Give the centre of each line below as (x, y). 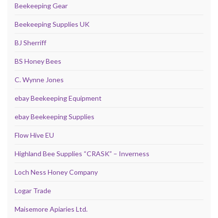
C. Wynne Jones (39, 80)
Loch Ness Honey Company (56, 172)
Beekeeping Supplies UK (52, 24)
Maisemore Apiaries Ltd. (51, 209)
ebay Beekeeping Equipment (58, 98)
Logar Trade (33, 191)
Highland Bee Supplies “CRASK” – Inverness (82, 154)
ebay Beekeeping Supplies (54, 117)
